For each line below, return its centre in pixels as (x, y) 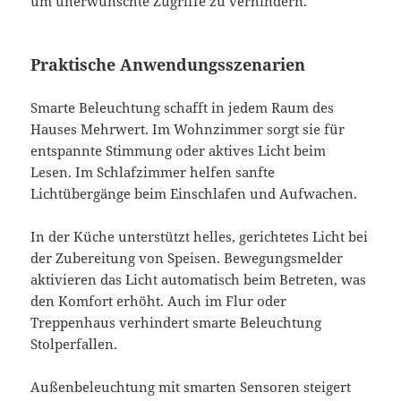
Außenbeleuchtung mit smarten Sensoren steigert (191, 386)
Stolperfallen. (74, 343)
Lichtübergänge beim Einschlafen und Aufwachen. (194, 193)
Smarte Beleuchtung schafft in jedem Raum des (183, 107)
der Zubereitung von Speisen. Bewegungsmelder (187, 257)
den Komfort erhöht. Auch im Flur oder (159, 300)
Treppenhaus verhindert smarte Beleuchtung (176, 322)
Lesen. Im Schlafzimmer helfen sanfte (153, 171)
